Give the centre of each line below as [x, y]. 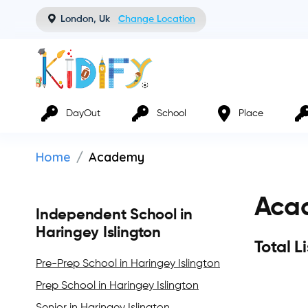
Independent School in [114, 216]
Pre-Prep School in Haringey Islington [128, 264]
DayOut [83, 113]
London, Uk [85, 19]
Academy [117, 157]
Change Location [157, 19]
